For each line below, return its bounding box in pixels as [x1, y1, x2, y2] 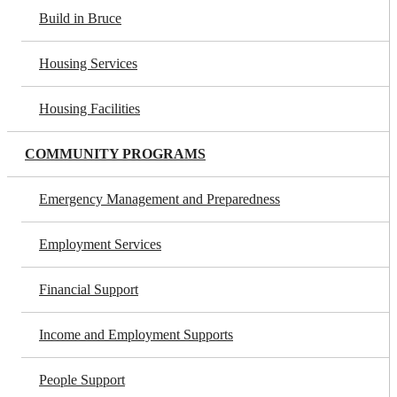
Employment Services [39, 237, 161, 252]
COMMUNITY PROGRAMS [25, 146, 206, 161]
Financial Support [39, 282, 138, 297]
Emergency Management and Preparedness [39, 191, 280, 206]
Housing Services [39, 56, 137, 71]
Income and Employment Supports [39, 327, 233, 342]
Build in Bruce [39, 11, 121, 26]
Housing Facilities [39, 101, 140, 116]
